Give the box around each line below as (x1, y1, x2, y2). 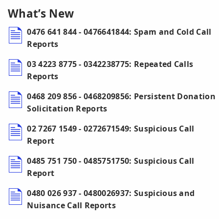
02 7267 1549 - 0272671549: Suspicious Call (27, 123, 195, 134)
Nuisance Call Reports (27, 200, 116, 211)
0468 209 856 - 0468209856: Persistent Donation (27, 91, 216, 102)
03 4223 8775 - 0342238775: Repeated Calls (27, 59, 194, 70)
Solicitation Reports (27, 103, 108, 114)
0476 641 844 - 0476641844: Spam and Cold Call (27, 26, 212, 38)
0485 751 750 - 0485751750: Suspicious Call (27, 155, 195, 167)
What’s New (8, 6, 74, 22)
